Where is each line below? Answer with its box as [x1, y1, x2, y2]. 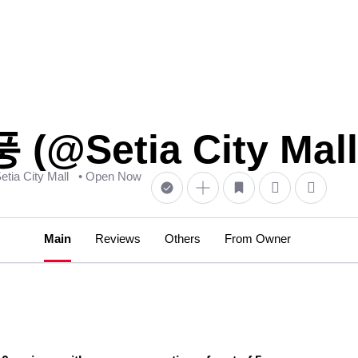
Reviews [94, 232, 141, 245]
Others [164, 232, 201, 245]
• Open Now [78, 169, 141, 183]
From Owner [224, 232, 291, 245]
